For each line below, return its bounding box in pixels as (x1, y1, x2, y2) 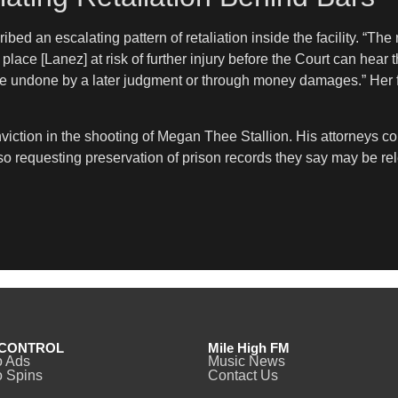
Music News (208, 353, 285, 369)
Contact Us (208, 367, 278, 383)
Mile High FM (208, 339, 290, 355)
